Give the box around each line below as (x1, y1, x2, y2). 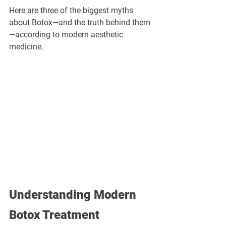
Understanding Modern (9, 188, 139, 202)
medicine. (9, 42, 43, 51)
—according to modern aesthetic (9, 30, 125, 39)
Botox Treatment (9, 208, 99, 222)
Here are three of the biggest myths (9, 6, 135, 15)
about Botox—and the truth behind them (9, 18, 150, 27)
